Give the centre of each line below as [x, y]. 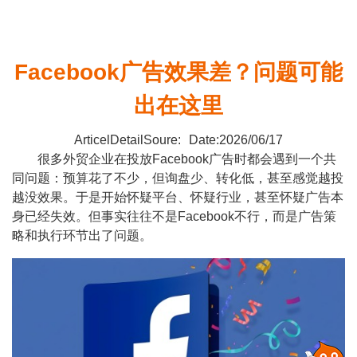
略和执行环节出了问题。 [82, 235]
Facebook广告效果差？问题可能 [178, 72]
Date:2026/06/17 [235, 140]
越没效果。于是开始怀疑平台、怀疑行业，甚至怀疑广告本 [178, 197]
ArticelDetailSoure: [128, 140]
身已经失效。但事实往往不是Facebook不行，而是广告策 [174, 216]
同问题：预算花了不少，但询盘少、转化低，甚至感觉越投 [178, 178]
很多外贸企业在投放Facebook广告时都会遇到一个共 [174, 159]
